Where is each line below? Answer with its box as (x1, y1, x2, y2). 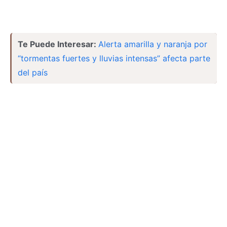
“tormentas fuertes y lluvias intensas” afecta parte (18, 53, 210, 63)
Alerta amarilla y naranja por (98, 39, 207, 49)
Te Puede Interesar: (18, 39, 98, 49)
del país (18, 67, 48, 78)
